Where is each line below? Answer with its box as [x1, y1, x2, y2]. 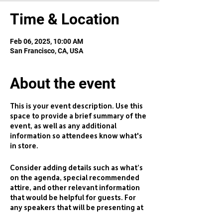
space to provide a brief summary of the [10, 112, 146, 120]
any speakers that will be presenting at [10, 204, 143, 212]
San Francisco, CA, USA [10, 47, 83, 55]
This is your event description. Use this [10, 102, 143, 110]
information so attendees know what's [10, 132, 142, 140]
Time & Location [10, 10, 119, 28]
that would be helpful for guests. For [10, 194, 136, 202]
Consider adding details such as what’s [10, 164, 143, 172]
